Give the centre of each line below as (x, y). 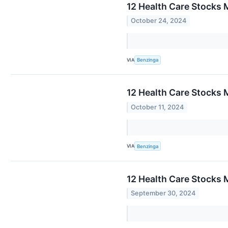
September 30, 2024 (163, 193)
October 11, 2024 (158, 107)
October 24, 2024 (159, 21)
